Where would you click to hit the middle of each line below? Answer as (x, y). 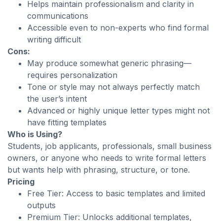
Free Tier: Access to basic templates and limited (116, 193)
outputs (41, 205)
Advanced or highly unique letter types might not (118, 110)
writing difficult (54, 39)
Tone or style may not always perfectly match (113, 87)
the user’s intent (57, 99)
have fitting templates (67, 122)
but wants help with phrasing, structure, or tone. (99, 170)
